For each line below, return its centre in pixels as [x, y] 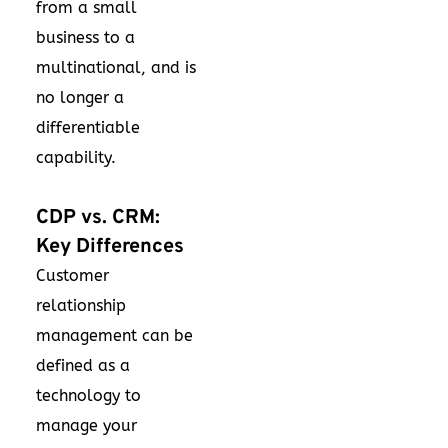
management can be [114, 335]
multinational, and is [116, 67]
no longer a [80, 97]
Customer [72, 275]
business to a [85, 37]
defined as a [83, 365]
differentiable [88, 127]
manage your [86, 425]
